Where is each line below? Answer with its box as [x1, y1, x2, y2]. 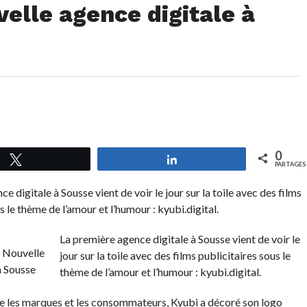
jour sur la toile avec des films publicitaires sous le [59, 249, 291, 262]
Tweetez [29, 153, 69, 164]
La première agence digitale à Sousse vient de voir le [59, 232, 300, 245]
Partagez [186, 153, 225, 164]
